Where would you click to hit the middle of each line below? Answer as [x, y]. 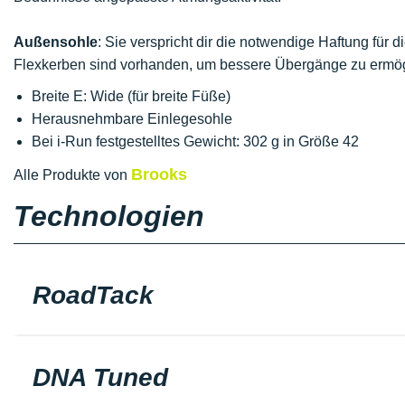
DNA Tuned [100, 377]
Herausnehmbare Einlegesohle [132, 119]
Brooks [159, 174]
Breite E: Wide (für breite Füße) [131, 96]
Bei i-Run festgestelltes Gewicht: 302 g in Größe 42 [195, 141]
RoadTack [93, 295]
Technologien [109, 216]
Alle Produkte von [72, 175]
